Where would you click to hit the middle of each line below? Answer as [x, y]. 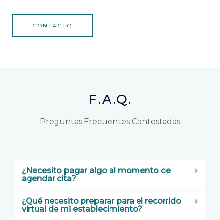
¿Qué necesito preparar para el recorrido [101, 201]
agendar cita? [49, 178]
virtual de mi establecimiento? [82, 209]
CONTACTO [52, 25]
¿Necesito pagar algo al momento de [96, 170]
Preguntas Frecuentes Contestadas [110, 121]
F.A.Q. [110, 99]
